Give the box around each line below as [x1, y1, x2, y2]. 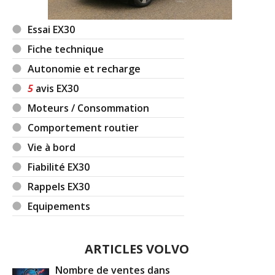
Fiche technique [28, 42, 104, 56]
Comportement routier [28, 121, 139, 135]
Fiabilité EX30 [28, 160, 90, 174]
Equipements [28, 199, 91, 214]
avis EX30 [33, 82, 79, 96]
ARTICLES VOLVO [84, 241, 189, 258]
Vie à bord [28, 141, 76, 155]
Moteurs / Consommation [28, 101, 150, 115]
